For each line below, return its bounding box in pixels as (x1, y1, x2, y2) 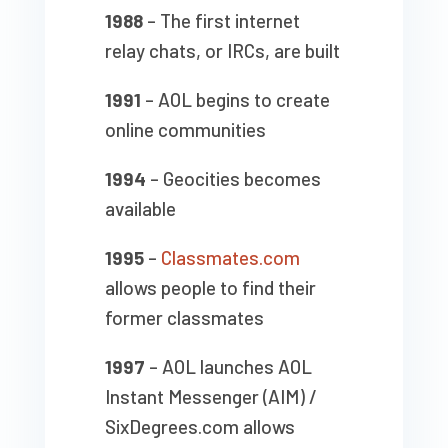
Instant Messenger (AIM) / (104, 385, 317, 409)
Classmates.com (160, 246, 300, 270)
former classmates (104, 306, 264, 330)
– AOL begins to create (140, 88, 330, 112)
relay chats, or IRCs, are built (104, 39, 340, 63)
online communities (104, 118, 266, 142)
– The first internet (142, 9, 300, 33)
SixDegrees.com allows (104, 415, 295, 439)
